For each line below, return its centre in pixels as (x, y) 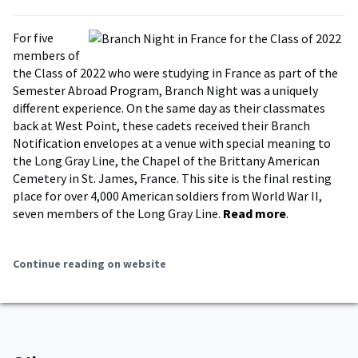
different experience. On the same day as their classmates (169, 108)
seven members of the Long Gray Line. (118, 213)
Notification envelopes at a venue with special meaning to (172, 143)
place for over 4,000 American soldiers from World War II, (167, 196)
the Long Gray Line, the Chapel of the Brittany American (166, 161)
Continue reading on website (89, 264)
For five (33, 38)
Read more (255, 213)
